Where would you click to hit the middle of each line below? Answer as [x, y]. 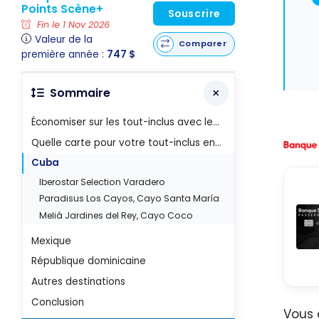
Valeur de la [64, 39]
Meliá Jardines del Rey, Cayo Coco [116, 215]
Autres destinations [79, 282]
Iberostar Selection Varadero [103, 182]
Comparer [203, 44]
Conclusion [58, 302]
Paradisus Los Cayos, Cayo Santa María [130, 199]
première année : [64, 54]
